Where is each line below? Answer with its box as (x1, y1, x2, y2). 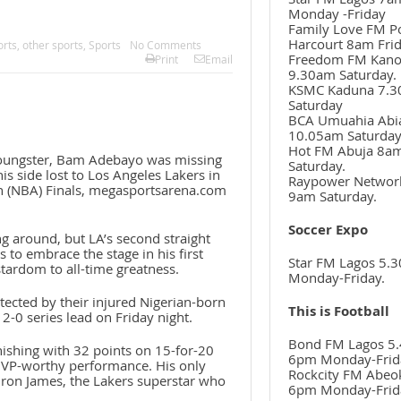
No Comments (129, 38, 201, 53)
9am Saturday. (287, 187, 377, 205)
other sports (21, 38, 83, 53)
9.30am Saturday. (287, 65, 397, 83)
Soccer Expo (287, 220, 368, 239)
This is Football (287, 302, 389, 320)
